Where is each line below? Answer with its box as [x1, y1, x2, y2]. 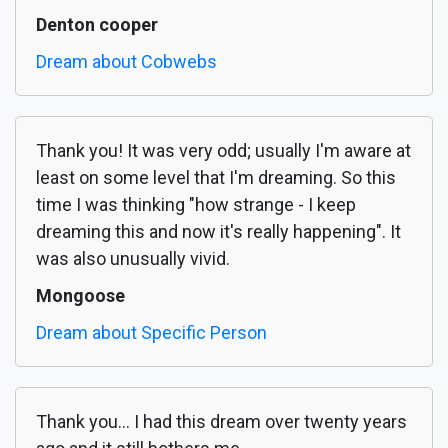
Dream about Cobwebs [36, 51, 217, 73]
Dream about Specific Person [36, 322, 267, 344]
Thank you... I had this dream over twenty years [36, 411, 407, 433]
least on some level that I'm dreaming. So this [36, 167, 396, 189]
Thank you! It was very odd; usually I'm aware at [36, 140, 411, 162]
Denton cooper [36, 14, 158, 36]
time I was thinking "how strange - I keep [36, 194, 356, 216]
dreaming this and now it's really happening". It [36, 221, 401, 243]
